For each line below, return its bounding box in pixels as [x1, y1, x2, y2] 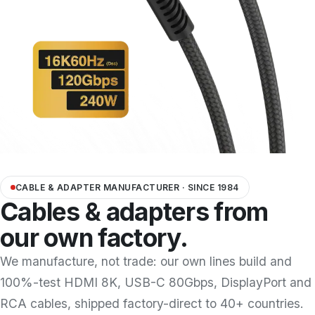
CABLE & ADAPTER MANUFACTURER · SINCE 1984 [15, 182, 239, 193]
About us [6, 94, 46, 106]
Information [6, 62, 57, 74]
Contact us [6, 127, 55, 139]
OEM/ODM [6, 30, 54, 41]
